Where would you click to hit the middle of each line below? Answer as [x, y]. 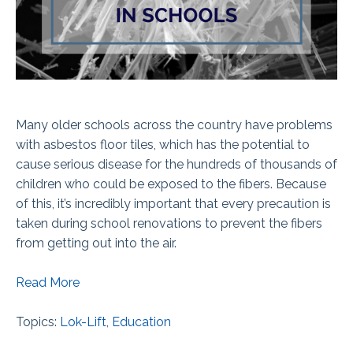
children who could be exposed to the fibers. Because [171, 184]
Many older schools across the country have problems [174, 124]
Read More [48, 282]
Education [141, 321]
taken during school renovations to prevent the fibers [169, 223]
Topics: [38, 321]
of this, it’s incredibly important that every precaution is [173, 203]
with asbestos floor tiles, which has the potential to [163, 144]
